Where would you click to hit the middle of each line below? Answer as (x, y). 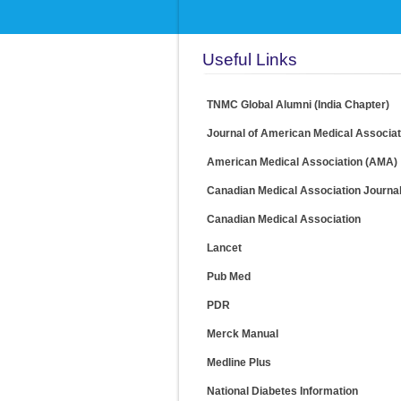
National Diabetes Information (282, 391)
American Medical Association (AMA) (302, 162)
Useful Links (250, 60)
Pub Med (229, 277)
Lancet (224, 248)
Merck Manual (243, 334)
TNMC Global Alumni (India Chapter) (298, 105)
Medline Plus (239, 363)
